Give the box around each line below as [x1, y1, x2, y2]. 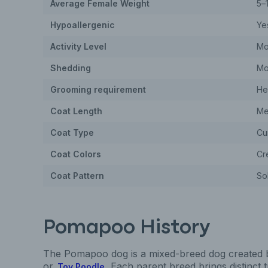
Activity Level [50, 41, 106, 51]
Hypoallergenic [50, 20, 115, 30]
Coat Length [50, 106, 102, 116]
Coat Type [50, 127, 94, 138]
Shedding [50, 63, 91, 73]
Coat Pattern [50, 170, 104, 181]
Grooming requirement [50, 84, 146, 95]
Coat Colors [50, 149, 101, 159]
